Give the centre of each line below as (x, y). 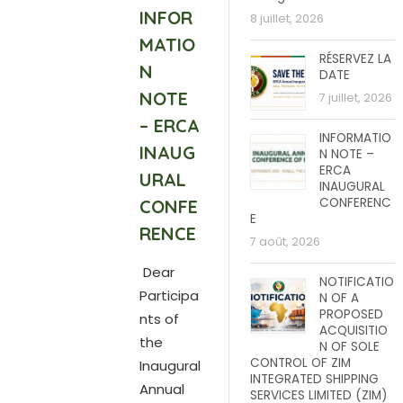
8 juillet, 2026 (287, 18)
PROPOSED (351, 314)
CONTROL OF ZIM (300, 363)
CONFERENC (355, 203)
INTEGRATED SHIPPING (314, 379)
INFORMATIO (355, 138)
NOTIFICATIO (357, 282)
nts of (159, 319)
